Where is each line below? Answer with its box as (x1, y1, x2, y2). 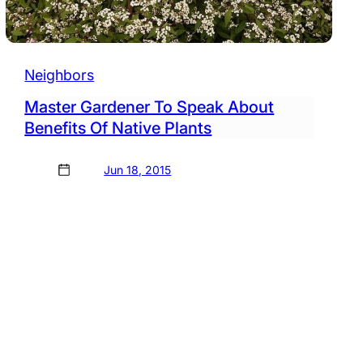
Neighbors (24, 66, 95, 84)
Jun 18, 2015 (104, 163, 172, 177)
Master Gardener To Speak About (24, 97, 275, 117)
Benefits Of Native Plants (24, 118, 212, 139)
